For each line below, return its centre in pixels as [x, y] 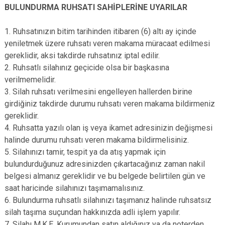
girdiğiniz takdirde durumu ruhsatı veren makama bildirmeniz [110, 104]
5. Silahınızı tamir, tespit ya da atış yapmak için [85, 152]
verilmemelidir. [30, 80]
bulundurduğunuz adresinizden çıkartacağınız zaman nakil [105, 164]
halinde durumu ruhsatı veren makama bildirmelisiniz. [97, 140]
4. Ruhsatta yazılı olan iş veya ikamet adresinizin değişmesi [108, 128]
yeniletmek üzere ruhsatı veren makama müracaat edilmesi [107, 43]
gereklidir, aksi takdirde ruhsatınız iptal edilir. [82, 55]
